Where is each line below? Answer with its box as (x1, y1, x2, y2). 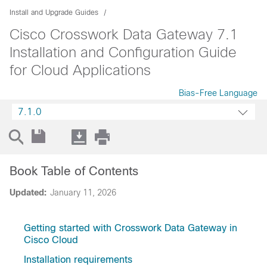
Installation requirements (24, 254, 132, 265)
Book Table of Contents (10, 164, 138, 178)
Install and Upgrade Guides (10, 8, 98, 17)
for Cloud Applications (10, 62, 151, 78)
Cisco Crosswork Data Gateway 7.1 (10, 26, 238, 42)
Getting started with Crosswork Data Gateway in (24, 223, 237, 233)
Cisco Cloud (24, 235, 78, 245)
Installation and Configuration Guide (10, 44, 237, 60)
